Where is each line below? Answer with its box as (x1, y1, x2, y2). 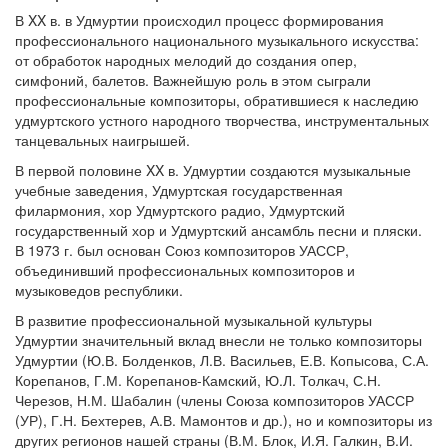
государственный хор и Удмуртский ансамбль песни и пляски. (15, 220, 422, 240)
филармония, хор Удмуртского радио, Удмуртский (15, 200, 345, 220)
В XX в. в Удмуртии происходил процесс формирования (15, 10, 384, 30)
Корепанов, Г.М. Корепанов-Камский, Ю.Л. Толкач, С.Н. (15, 370, 381, 390)
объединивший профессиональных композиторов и (15, 260, 355, 280)
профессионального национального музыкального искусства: (15, 30, 419, 50)
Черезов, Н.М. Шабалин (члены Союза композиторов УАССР (15, 390, 414, 410)
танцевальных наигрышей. (15, 130, 190, 150)
